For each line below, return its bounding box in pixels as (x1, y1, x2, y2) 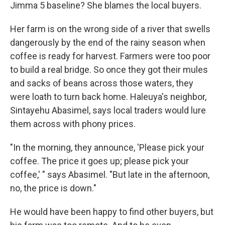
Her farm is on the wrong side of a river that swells (10, 24, 210, 34)
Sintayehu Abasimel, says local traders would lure (10, 105, 206, 116)
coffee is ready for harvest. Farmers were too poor (10, 51, 210, 61)
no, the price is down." (10, 183, 96, 193)
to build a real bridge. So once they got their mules (10, 64, 208, 75)
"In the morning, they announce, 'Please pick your (10, 142, 204, 153)
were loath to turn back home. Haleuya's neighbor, (10, 91, 206, 102)
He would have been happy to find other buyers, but (10, 206, 213, 217)
